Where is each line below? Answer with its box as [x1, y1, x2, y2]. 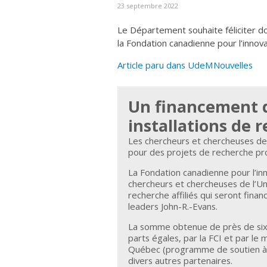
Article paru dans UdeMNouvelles [117, 59, 253, 72]
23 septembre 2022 [117, 1, 178, 11]
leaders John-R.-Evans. [128, 200, 218, 213]
